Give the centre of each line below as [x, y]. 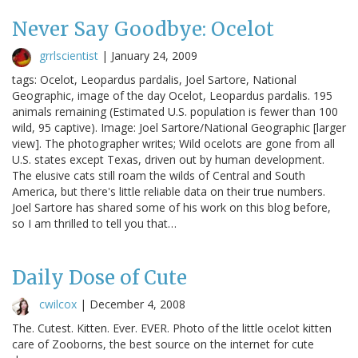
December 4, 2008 [137, 304]
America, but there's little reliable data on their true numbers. [169, 191]
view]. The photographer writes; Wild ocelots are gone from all [173, 143]
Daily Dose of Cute [99, 277]
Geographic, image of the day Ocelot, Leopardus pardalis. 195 [172, 95]
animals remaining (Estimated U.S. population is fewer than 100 [175, 111]
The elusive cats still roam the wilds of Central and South [159, 175]
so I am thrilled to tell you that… [94, 223]
